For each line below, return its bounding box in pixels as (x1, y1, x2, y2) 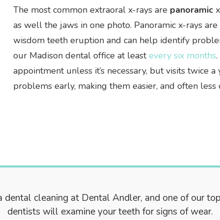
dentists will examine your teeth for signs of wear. (7, 205, 213, 218)
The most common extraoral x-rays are (13, 3, 170, 16)
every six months (148, 49, 216, 61)
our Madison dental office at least (13, 49, 149, 61)
